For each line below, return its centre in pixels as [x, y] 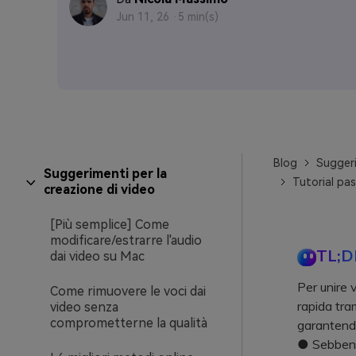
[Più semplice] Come [110, 224]
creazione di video [99, 190]
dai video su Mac [97, 256]
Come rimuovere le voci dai [128, 291]
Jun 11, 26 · [147, 17]
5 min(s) [198, 17]
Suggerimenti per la [105, 174]
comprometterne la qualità [129, 323]
